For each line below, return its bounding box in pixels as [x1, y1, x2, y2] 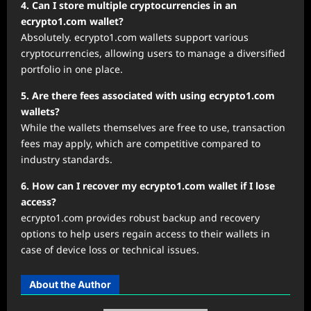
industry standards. [21, 152, 112, 166]
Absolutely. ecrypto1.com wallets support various [21, 30, 249, 44]
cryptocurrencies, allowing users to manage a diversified [21, 46, 285, 60]
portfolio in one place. [21, 62, 123, 76]
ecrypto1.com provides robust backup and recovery [21, 210, 260, 224]
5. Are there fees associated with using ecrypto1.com [21, 88, 275, 102]
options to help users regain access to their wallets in [21, 226, 270, 240]
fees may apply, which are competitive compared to [21, 136, 260, 150]
